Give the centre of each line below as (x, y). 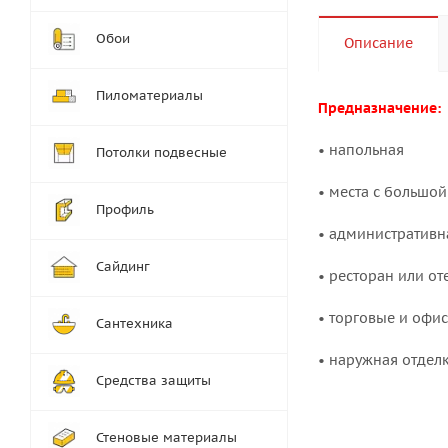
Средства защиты (153, 380)
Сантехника (134, 323)
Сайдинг (123, 266)
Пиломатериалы (149, 95)
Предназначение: (379, 108)
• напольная (361, 150)
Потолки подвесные (161, 152)
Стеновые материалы (166, 437)
